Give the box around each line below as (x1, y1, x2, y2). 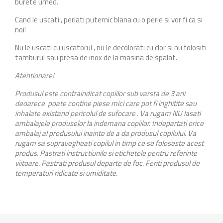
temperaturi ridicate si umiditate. (15, 167, 117, 179)
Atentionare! (15, 70, 54, 81)
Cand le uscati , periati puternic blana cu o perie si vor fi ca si (15, 14, 203, 25)
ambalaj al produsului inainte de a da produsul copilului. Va (15, 127, 196, 139)
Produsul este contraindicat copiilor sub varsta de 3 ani (15, 88, 185, 99)
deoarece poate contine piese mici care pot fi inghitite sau (15, 98, 197, 109)
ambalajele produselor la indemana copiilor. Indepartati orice (15, 117, 204, 129)
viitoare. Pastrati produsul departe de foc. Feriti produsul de (15, 157, 200, 169)
